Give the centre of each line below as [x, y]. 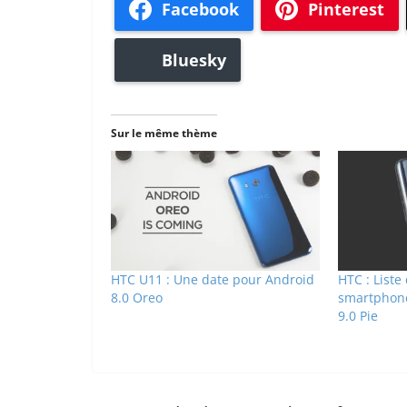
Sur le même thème [164, 134]
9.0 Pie [357, 315]
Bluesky [194, 60]
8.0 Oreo [137, 297]
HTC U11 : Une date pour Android [213, 279]
